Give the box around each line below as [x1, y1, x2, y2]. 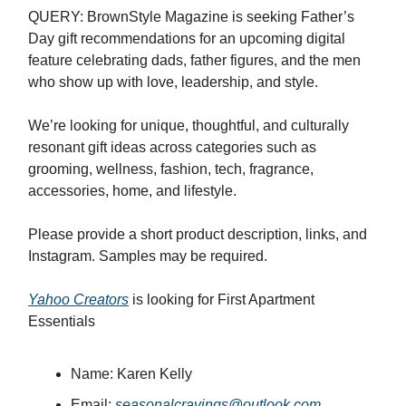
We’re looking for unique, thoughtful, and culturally [28, 118, 349, 134]
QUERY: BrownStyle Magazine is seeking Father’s [28, 9, 354, 25]
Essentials [28, 314, 95, 330]
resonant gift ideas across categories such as [28, 140, 316, 156]
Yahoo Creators [28, 292, 129, 308]
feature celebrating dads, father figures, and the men [28, 53, 361, 69]
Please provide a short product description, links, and [28, 227, 367, 243]
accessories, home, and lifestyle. [28, 183, 237, 199]
